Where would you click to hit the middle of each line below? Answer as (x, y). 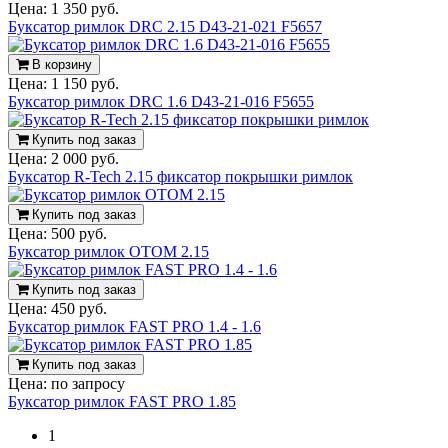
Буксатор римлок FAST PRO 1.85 (122, 401)
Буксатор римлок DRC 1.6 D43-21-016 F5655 (161, 101)
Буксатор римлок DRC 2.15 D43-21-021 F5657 (165, 26)
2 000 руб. (85, 158)
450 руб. (79, 308)
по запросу (88, 383)
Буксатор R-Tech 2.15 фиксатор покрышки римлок (180, 176)
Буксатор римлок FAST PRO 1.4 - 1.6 (134, 326)
